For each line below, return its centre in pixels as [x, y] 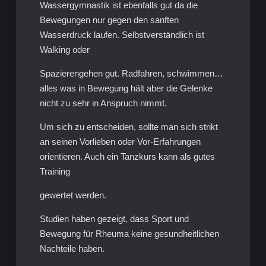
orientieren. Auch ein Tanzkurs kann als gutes [127, 156]
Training [55, 171]
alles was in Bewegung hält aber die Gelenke [126, 88]
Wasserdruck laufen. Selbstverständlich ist [122, 34]
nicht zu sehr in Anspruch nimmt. [103, 103]
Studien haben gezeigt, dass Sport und [114, 218]
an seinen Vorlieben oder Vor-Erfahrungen [120, 141]
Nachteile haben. [72, 248]
